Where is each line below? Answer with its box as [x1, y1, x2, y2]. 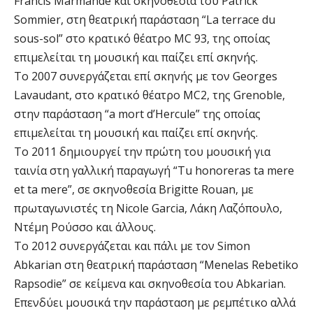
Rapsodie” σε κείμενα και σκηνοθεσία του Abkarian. [14, 276, 286, 292]
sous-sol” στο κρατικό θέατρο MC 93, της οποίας [14, 31, 270, 47]
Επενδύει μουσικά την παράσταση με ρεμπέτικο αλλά [14, 295, 296, 311]
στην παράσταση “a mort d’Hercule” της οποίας [14, 106, 261, 122]
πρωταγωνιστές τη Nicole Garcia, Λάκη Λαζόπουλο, [14, 201, 282, 217]
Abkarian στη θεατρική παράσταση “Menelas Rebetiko [14, 257, 298, 273]
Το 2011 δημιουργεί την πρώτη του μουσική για [14, 144, 270, 160]
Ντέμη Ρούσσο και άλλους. [14, 219, 156, 235]
